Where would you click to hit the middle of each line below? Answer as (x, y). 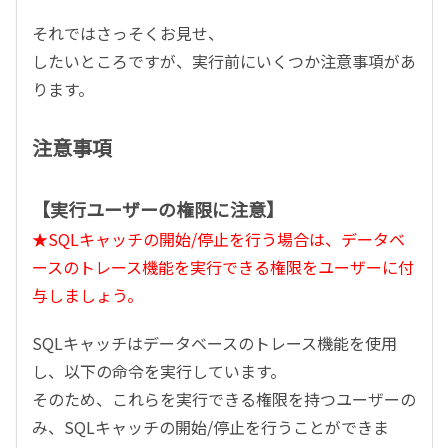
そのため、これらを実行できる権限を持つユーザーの (224, 399)
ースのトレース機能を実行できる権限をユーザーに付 (223, 267)
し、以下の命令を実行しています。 (159, 371)
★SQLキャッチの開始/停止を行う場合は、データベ (218, 239)
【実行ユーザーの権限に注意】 (158, 209)
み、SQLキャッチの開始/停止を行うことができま (210, 427)
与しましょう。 (87, 295)
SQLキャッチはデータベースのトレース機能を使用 (214, 343)
